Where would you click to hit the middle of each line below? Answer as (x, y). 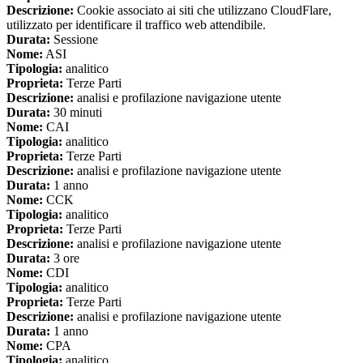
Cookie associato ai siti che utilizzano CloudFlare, (203, 10)
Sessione (74, 39)
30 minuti (76, 112)
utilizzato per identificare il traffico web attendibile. (136, 24)
